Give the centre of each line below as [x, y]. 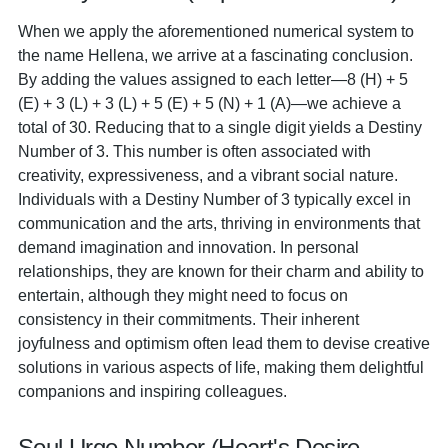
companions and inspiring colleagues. [152, 391]
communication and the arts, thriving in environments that [219, 223]
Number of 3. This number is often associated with [194, 151]
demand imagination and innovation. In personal [188, 247]
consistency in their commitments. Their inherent [188, 319]
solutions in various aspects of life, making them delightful [221, 367]
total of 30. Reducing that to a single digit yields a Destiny [220, 127]
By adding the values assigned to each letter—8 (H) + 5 [213, 79]
